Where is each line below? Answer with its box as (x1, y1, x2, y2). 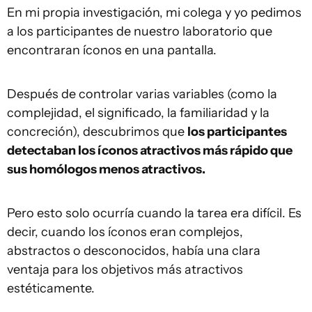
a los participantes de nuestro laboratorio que (7, 23, 272, 39)
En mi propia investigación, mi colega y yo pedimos (7, 4, 302, 20)
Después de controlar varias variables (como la (7, 86, 277, 102)
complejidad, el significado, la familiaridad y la (7, 104, 270, 120)
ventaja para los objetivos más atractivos (7, 261, 243, 277)
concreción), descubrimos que (7, 123, 187, 139)
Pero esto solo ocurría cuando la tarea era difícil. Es (7, 205, 302, 221)
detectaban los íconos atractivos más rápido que (7, 142, 292, 158)
